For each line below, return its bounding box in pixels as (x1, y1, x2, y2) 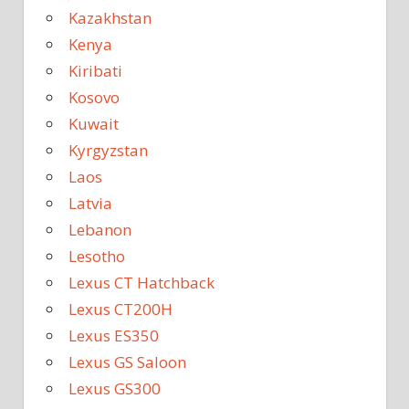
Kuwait (68, 113, 119, 135)
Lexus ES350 (68, 325, 159, 347)
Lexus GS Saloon (68, 351, 186, 373)
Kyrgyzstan (68, 140, 148, 162)
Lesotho (68, 246, 125, 267)
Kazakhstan (68, 7, 152, 29)
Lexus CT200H (68, 299, 173, 320)
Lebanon (68, 219, 131, 241)
